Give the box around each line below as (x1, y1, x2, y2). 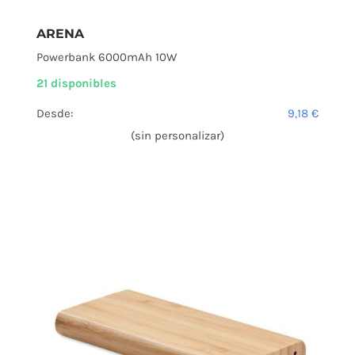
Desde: (36, 106, 73, 121)
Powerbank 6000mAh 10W (36, 50, 177, 65)
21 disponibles (36, 76, 116, 91)
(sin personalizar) (131, 128, 224, 143)
